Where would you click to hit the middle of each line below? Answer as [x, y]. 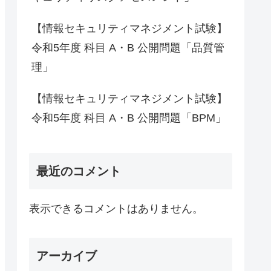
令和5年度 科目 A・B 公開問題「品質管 [128, 47]
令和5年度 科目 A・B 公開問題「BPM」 [129, 118]
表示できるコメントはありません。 [116, 209]
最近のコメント [79, 171]
